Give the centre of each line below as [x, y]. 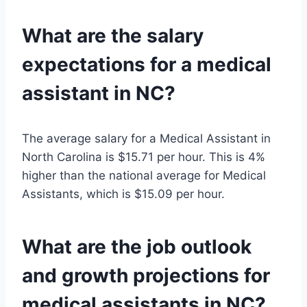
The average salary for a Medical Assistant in [146, 139]
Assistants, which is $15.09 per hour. [123, 194]
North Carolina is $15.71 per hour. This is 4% [144, 157]
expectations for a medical [147, 65]
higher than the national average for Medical [144, 176]
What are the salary [113, 36]
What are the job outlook [137, 247]
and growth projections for [146, 276]
